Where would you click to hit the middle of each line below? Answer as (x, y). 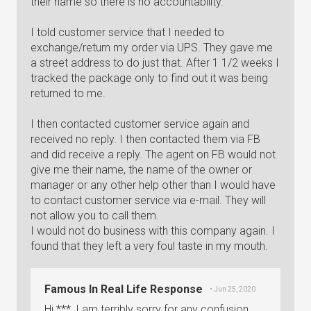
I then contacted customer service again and (140, 124)
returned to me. (68, 93)
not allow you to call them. (95, 216)
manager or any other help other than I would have (153, 185)
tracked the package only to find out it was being (149, 78)
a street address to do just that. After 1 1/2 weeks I (155, 63)
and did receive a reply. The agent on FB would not (153, 154)
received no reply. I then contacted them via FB (145, 139)
